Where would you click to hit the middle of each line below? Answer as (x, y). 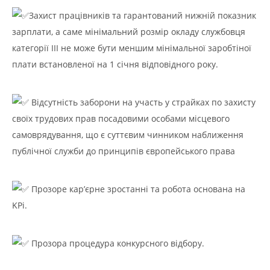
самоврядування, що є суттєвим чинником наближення (128, 135)
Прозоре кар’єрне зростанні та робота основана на (137, 189)
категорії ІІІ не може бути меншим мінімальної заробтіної (132, 48)
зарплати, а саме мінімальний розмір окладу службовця (129, 32)
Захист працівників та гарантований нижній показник (143, 15)
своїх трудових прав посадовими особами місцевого (121, 118)
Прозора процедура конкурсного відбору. (117, 243)
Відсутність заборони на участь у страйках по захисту (142, 102)
